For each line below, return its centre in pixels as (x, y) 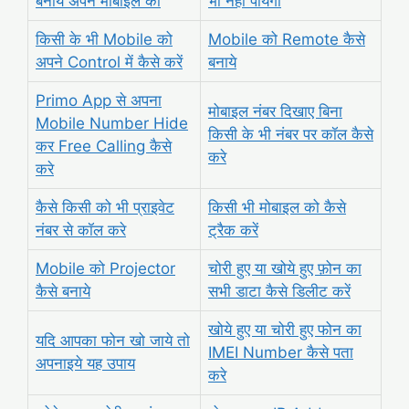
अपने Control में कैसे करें (109, 62)
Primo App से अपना (99, 100)
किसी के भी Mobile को (104, 39)
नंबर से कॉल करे (81, 230)
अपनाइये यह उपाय (85, 363)
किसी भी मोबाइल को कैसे (277, 207)
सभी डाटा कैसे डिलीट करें (279, 291)
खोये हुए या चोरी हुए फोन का (285, 329)
